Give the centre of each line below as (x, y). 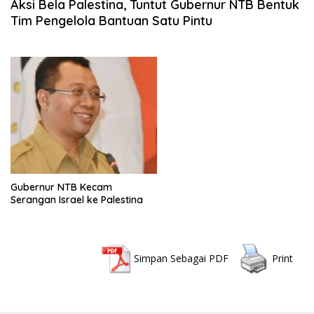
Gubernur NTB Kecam (61, 187)
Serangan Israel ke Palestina (77, 200)
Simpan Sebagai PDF (181, 259)
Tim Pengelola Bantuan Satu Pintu (111, 21)
